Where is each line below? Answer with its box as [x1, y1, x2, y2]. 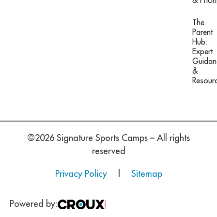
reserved [92, 145, 125, 157]
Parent [192, 27, 213, 37]
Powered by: [10, 198, 58, 209]
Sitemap [131, 168, 162, 180]
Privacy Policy [55, 168, 109, 180]
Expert [192, 46, 213, 57]
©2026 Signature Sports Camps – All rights [27, 132, 190, 144]
